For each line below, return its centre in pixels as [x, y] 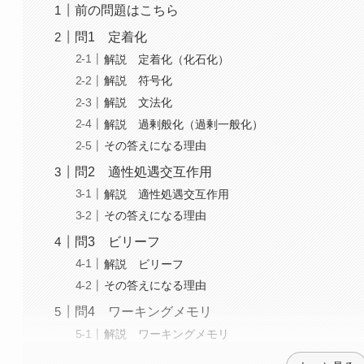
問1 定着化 [111, 37]
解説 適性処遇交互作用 [167, 194]
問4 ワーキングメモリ [144, 312]
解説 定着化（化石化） [167, 59]
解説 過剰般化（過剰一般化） [184, 124]
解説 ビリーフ [144, 264]
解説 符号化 [139, 81]
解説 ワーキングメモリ [167, 334]
